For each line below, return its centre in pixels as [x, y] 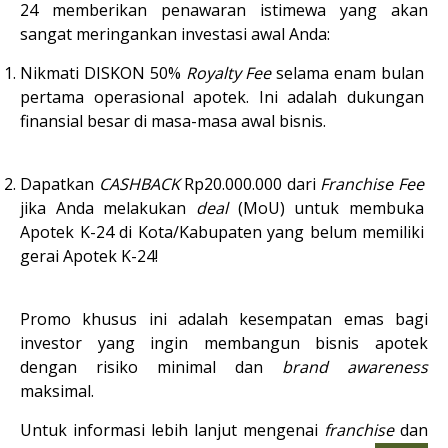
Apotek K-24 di [79, 232]
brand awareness [355, 367]
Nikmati [52, 73]
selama [303, 73]
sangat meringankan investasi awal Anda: [175, 34]
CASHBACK [139, 184]
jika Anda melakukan [108, 208]
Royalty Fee [228, 73]
